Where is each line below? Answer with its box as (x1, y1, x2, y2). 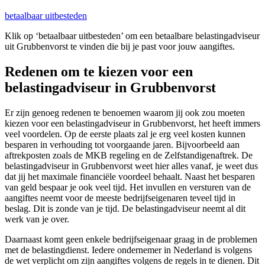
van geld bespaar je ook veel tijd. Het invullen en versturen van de (5, 182, 251, 193)
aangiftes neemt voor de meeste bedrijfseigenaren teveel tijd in (5, 193, 235, 203)
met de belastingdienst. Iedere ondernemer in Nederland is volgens (5, 245, 252, 256)
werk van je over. (5, 214, 69, 225)
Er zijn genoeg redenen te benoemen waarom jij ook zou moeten (5, 108, 245, 118)
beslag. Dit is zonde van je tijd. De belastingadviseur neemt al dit (5, 203, 245, 214)
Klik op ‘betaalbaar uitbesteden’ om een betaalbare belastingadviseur (5, 31, 260, 41)
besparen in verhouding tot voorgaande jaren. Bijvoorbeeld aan (5, 140, 240, 150)
